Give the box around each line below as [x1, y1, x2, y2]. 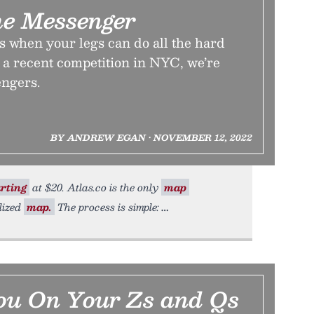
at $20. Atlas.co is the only [29, 179, 161, 196]
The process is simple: [55, 198, 159, 215]
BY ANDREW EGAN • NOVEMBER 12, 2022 [50, 130, 252, 144]
